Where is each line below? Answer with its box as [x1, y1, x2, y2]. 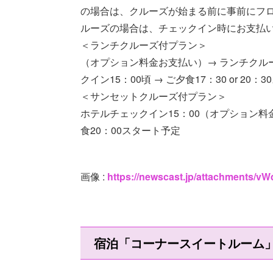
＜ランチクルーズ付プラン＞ [80, 37, 207, 52]
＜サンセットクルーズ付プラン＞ [80, 88, 227, 103]
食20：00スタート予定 [80, 122, 180, 137]
